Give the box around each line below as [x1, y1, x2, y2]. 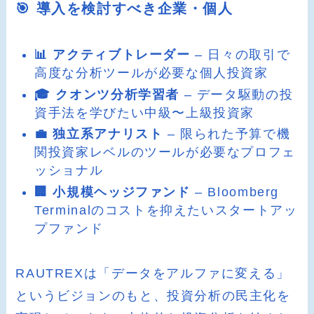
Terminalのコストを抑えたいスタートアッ [34, 203, 298, 217]
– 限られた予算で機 [163, 127, 291, 142]
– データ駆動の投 [179, 87, 294, 102]
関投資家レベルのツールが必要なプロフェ [34, 145, 296, 160]
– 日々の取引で [190, 48, 291, 62]
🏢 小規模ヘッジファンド [34, 184, 191, 199]
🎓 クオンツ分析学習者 [34, 87, 180, 102]
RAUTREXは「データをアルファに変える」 [15, 266, 290, 281]
